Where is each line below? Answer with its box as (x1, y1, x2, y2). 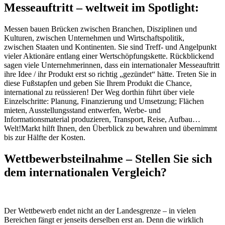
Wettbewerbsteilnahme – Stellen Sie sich (4, 152, 212, 166)
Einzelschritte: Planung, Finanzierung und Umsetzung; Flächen (4, 97, 204, 106)
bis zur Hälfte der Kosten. (4, 133, 85, 142)
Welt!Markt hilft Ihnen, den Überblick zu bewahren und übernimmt (4, 124, 217, 133)
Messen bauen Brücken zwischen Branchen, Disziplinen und (4, 25, 197, 34)
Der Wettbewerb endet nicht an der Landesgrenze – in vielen (4, 206, 196, 215)
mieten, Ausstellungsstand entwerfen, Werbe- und (4, 106, 161, 115)
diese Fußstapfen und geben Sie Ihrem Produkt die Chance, (4, 79, 192, 88)
